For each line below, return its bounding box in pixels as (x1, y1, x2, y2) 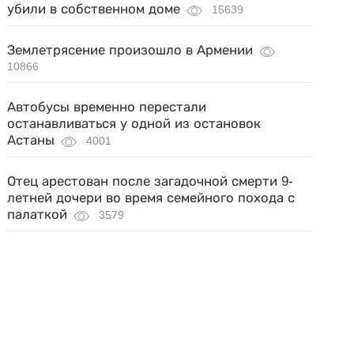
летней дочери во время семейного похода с (7, 190, 296, 205)
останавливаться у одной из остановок (7, 116, 262, 131)
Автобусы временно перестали (7, 100, 207, 115)
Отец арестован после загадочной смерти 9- (7, 174, 294, 189)
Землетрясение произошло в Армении (7, 43, 254, 58)
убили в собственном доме (7, 2, 181, 17)
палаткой (7, 207, 68, 222)
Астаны (7, 133, 55, 148)
